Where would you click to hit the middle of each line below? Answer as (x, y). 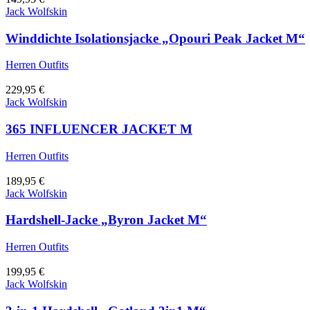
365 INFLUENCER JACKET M (99, 129)
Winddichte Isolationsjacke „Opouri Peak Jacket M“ (155, 38)
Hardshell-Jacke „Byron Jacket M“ (106, 220)
